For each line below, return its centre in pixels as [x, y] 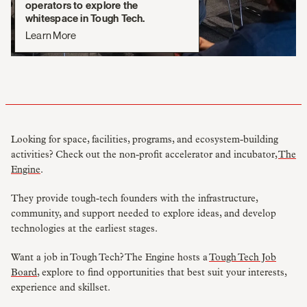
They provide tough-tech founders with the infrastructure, [134, 198]
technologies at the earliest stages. [84, 229]
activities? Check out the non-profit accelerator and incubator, [145, 155]
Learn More [51, 35]
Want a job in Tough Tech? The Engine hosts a [110, 257]
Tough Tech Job [243, 257]
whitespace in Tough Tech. [85, 19]
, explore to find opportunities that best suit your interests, [162, 272]
